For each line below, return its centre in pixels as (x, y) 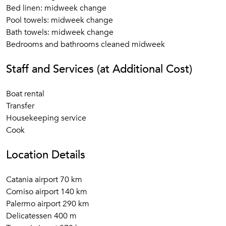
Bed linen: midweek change (56, 8)
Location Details (46, 155)
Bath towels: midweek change (60, 32)
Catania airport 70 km (44, 180)
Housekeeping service (46, 118)
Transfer (20, 106)
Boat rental (25, 94)
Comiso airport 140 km (47, 192)
